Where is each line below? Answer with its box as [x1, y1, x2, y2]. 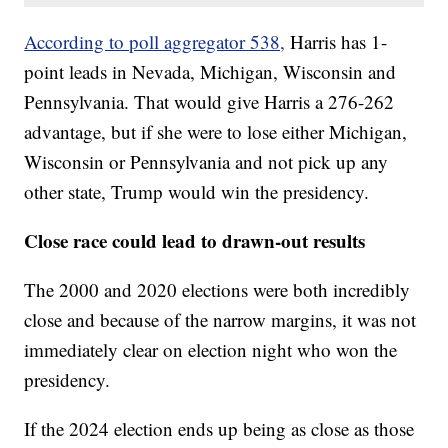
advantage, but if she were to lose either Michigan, [24, 118, 408, 144]
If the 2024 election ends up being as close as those [24, 415, 415, 441]
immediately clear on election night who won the [24, 336, 398, 362]
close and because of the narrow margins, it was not [24, 306, 417, 332]
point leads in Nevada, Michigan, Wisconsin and [24, 58, 397, 84]
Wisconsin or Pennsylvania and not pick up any [24, 148, 389, 174]
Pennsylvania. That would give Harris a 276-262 [24, 88, 395, 114]
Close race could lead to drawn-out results [24, 226, 366, 254]
